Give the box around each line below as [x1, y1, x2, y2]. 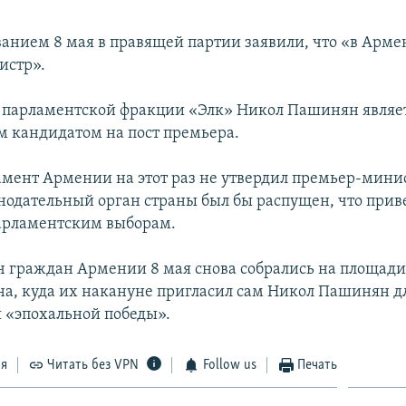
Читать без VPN [47, 357, 140, 372]
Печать [297, 357, 338, 372]
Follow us [202, 357, 256, 372]
